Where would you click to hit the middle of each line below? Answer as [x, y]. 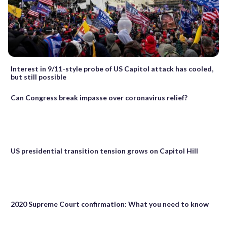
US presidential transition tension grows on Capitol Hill [104, 151]
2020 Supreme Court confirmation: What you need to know [110, 204]
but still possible [39, 77]
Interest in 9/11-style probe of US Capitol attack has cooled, [112, 69]
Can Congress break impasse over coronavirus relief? [99, 98]
